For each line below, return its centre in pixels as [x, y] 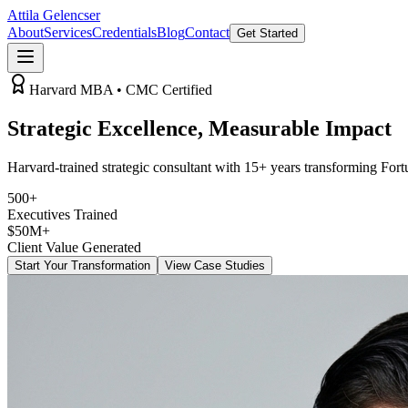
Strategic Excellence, [108, 128]
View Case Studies [215, 265]
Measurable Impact [300, 128]
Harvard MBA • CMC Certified [121, 90]
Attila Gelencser [54, 15]
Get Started [267, 33]
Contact [207, 32]
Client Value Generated [74, 247]
